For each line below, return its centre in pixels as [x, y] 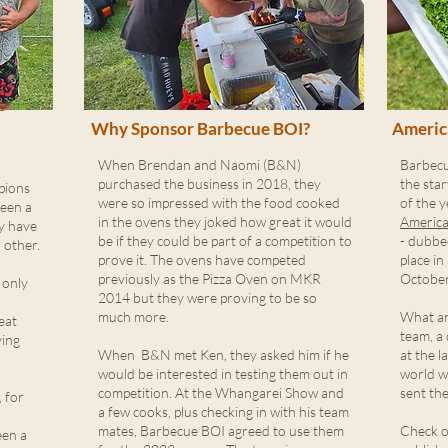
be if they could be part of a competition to [225, 240]
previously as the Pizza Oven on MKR [209, 278]
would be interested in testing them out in [223, 373]
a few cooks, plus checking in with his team [223, 411]
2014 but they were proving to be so [207, 297]
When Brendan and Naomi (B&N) [199, 164]
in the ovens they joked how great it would [225, 221]
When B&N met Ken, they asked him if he [223, 354]
